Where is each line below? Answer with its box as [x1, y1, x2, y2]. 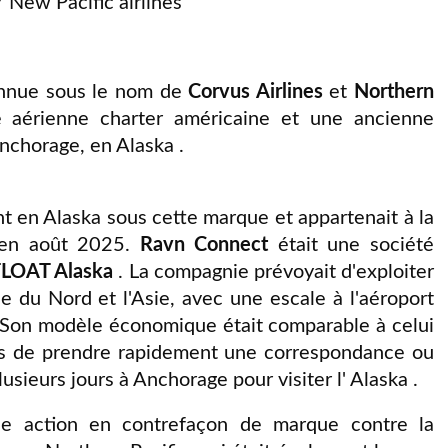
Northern [354, 81, 435, 102]
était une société [268, 234, 435, 255]
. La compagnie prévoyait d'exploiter [118, 261, 435, 282]
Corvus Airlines [188, 81, 323, 102]
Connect [194, 234, 269, 255]
